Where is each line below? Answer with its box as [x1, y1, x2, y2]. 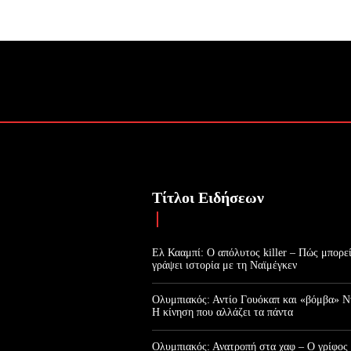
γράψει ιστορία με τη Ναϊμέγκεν [152, 259, 298, 271]
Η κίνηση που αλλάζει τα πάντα [152, 306, 294, 318]
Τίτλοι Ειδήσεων [152, 188, 265, 206]
